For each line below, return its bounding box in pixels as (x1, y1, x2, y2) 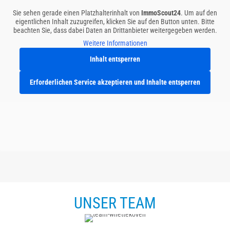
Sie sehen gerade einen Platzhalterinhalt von (13, 9, 141, 17)
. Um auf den (181, 9, 217, 17)
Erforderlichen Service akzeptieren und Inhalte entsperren (30, 78, 200, 87)
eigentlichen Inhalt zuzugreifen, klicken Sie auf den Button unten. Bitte (15, 17, 215, 26)
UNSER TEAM (74, 194, 156, 213)
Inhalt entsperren (90, 55, 140, 64)
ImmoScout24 (141, 9, 181, 17)
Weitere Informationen (83, 39, 147, 48)
